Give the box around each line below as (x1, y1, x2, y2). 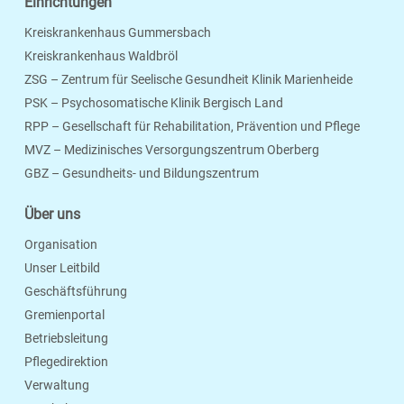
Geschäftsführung (24, 284, 127, 299)
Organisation (24, 237, 97, 252)
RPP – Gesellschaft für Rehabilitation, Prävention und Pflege (24, 119, 360, 134)
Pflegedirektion (24, 354, 108, 370)
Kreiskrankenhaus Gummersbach (24, 25, 211, 41)
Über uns (24, 206, 80, 224)
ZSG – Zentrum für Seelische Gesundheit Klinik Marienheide (24, 72, 353, 87)
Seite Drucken (66, 157, 145, 172)
